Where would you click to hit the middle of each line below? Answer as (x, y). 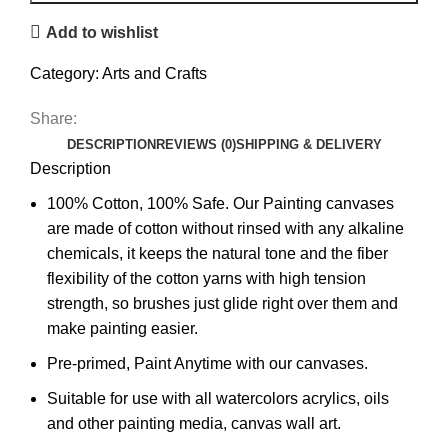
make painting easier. (122, 329)
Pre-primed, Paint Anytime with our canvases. (207, 364)
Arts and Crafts (154, 74)
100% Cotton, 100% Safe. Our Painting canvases (220, 204)
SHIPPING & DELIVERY (308, 145)
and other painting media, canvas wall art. (194, 424)
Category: (64, 74)
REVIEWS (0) (195, 145)
